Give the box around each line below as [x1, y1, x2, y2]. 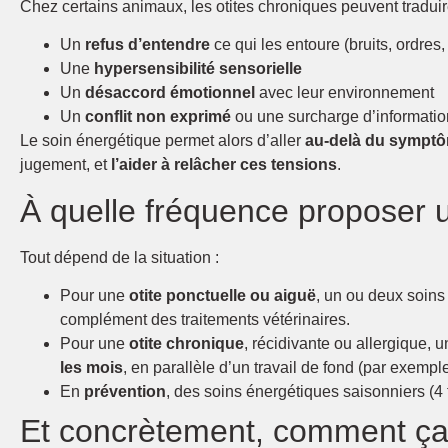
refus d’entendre [85, 36, 210, 54]
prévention [84, 382, 166, 400]
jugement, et [20, 156, 111, 174]
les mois [60, 358, 123, 376]
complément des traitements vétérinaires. [60, 310, 350, 328]
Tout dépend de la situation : [20, 248, 219, 266]
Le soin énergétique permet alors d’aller [20, 132, 305, 150]
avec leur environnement [255, 84, 434, 102]
